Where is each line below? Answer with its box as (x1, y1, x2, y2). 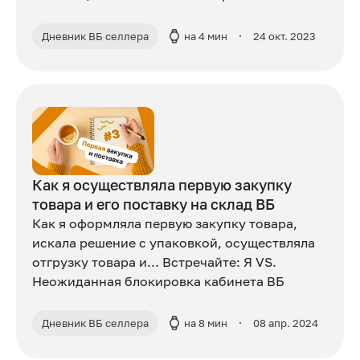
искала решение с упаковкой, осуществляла (32, 234, 315, 251)
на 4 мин (184, 29, 227, 43)
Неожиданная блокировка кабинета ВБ (32, 272, 284, 289)
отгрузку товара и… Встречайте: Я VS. (32, 253, 276, 270)
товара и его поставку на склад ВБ (32, 194, 275, 213)
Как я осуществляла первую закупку (32, 175, 292, 194)
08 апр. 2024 (253, 316, 318, 329)
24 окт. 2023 (253, 29, 316, 43)
